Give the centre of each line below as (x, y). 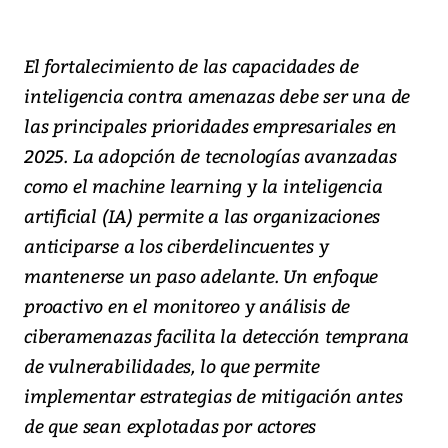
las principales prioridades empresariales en (211, 125)
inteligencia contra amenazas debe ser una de (217, 95)
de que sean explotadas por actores (170, 425)
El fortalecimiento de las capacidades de (191, 65)
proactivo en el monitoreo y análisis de (187, 305)
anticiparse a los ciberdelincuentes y (176, 245)
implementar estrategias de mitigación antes (213, 395)
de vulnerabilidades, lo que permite (172, 365)
